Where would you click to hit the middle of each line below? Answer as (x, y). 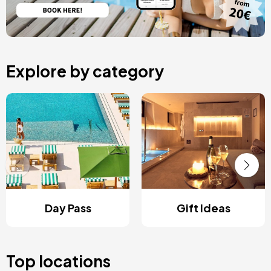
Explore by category (85, 71)
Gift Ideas (203, 208)
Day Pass (68, 208)
